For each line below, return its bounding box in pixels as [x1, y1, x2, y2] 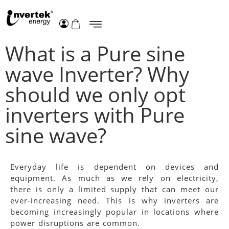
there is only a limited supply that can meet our [10, 184, 219, 194]
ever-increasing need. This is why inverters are [10, 195, 219, 205]
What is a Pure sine [5, 39, 185, 67]
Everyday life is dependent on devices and [10, 161, 219, 172]
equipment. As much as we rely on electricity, [10, 172, 219, 183]
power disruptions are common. [10, 217, 146, 228]
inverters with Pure [5, 100, 185, 129]
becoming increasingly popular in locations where [10, 206, 219, 217]
